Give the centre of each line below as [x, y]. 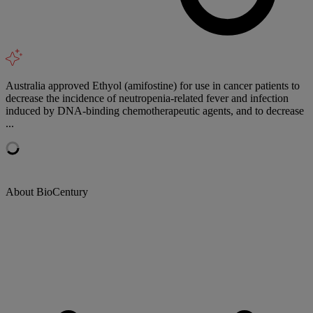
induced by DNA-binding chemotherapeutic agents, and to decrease [155, 110]
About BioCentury [47, 191]
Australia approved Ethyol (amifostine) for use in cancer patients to [153, 85]
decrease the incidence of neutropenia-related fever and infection [147, 98]
